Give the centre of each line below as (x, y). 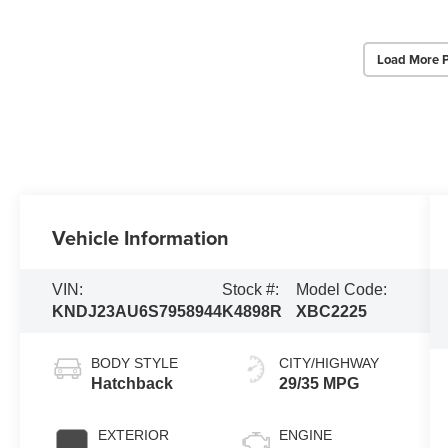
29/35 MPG (318, 384)
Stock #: (251, 290)
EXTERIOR (134, 435)
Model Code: (341, 290)
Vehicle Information (141, 238)
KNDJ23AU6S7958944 (137, 312)
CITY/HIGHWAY (328, 363)
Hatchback (132, 384)
